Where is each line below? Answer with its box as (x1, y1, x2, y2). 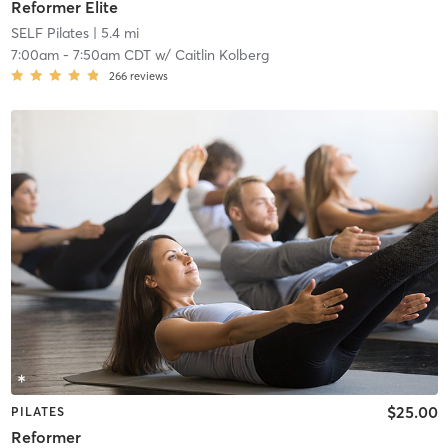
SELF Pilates (10, 24, 89, 43)
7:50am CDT (72, 46, 151, 65)
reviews (129, 69, 168, 84)
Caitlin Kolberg (174, 46, 269, 65)
